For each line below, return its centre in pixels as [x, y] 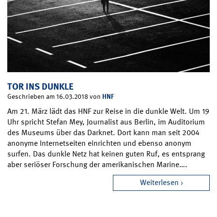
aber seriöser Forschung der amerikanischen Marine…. [97, 165]
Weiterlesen [159, 183]
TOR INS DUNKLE [40, 87]
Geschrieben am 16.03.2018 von [55, 97]
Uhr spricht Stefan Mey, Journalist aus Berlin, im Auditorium [106, 122]
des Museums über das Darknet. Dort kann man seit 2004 [103, 133]
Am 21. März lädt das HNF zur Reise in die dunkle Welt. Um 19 [108, 111]
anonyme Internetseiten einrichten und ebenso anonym [99, 143]
